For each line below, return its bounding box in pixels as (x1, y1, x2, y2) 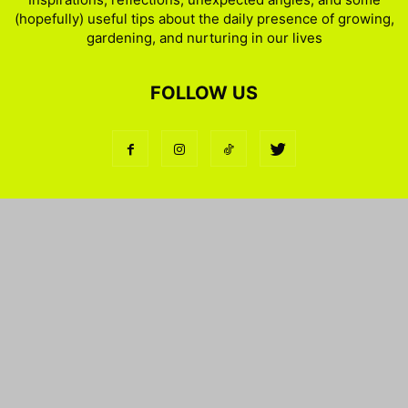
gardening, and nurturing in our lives (86, 29, 322, 46)
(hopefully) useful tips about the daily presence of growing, (14, 10, 394, 27)
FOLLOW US (150, 82, 258, 104)
